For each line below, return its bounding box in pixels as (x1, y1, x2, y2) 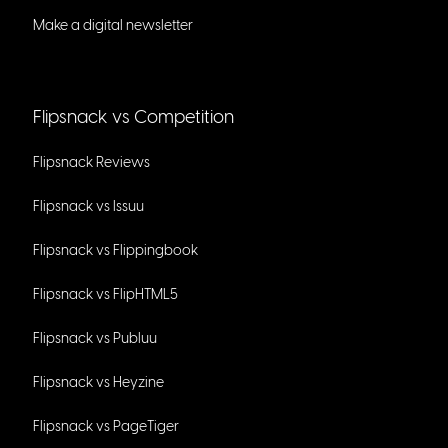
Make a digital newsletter (32, 17, 193, 35)
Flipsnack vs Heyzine (32, 374, 164, 392)
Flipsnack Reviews (32, 154, 150, 172)
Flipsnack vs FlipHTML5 (32, 286, 178, 304)
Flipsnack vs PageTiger (32, 418, 179, 436)
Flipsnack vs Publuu (32, 330, 157, 348)
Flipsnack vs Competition (32, 106, 234, 129)
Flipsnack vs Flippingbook (32, 242, 198, 260)
